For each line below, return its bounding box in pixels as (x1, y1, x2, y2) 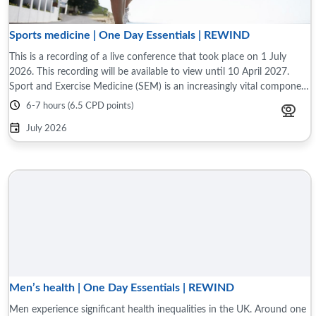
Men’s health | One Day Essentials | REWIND (9, 282, 234, 293)
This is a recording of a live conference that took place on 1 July (9, 51, 286, 62)
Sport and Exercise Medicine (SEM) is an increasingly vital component (9, 81, 310, 92)
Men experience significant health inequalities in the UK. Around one (9, 304, 306, 315)
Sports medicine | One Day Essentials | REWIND (9, 30, 250, 41)
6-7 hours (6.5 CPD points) (26, 102, 133, 111)
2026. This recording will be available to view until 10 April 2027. (9, 66, 289, 77)
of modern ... (9, 96, 64, 107)
